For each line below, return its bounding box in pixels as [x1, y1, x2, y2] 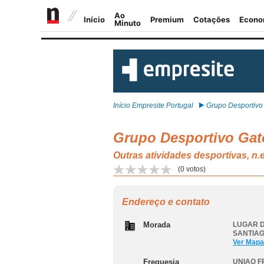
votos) [184, 165, 206, 173]
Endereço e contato [122, 197, 210, 207]
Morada [143, 220, 170, 229]
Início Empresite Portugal [113, 101, 193, 110]
